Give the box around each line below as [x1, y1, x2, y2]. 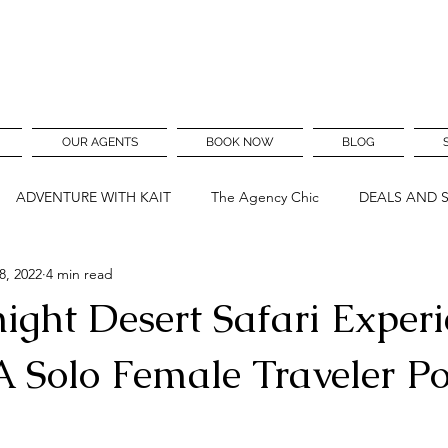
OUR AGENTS [61, 135, 138, 149]
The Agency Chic [211, 187, 319, 206]
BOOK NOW [206, 135, 274, 149]
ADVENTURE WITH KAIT [16, 187, 171, 206]
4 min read [46, 264, 113, 283]
